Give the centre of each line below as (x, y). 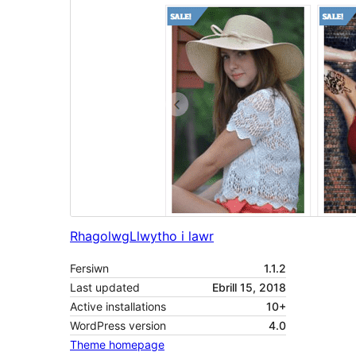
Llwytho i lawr (172, 236)
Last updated (105, 288)
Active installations (118, 307)
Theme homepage (117, 345)
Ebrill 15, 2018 (249, 288)
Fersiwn (89, 269)
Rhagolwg (100, 236)
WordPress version (118, 326)
